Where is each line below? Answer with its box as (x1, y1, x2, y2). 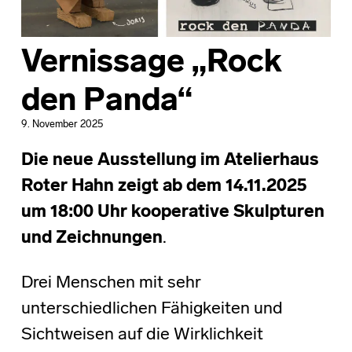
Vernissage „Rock (20, 48, 282, 80)
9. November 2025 (20, 119, 104, 130)
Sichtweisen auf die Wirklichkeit (20, 326, 263, 345)
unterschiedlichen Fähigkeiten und (20, 300, 283, 319)
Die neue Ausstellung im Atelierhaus (20, 152, 319, 170)
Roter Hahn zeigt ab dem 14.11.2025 (20, 178, 307, 196)
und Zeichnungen (20, 229, 163, 248)
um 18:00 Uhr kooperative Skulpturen (20, 203, 324, 222)
